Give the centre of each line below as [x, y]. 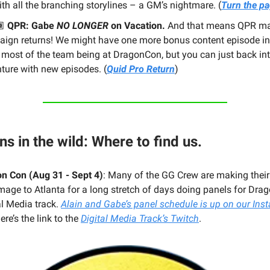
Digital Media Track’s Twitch [140, 218]
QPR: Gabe [32, 25]
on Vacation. [137, 25]
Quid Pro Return [141, 69]
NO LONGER [83, 25]
